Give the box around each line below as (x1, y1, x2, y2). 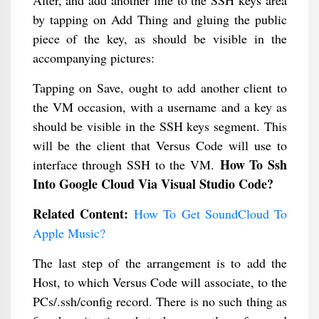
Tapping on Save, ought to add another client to (32, 79, 287, 96)
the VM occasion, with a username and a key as (32, 98, 287, 115)
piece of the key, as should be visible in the (32, 30, 287, 47)
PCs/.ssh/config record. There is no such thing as (32, 293, 287, 310)
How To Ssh (219, 155, 287, 174)
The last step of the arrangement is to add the (32, 254, 287, 271)
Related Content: (32, 204, 134, 223)
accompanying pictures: (32, 49, 155, 66)
